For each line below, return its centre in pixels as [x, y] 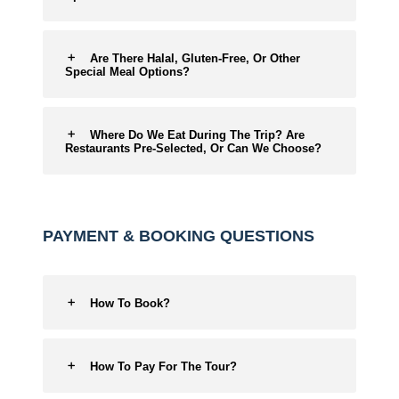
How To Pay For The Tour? [163, 366]
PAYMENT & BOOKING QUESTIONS [179, 236]
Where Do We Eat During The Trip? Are [197, 135]
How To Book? [130, 303]
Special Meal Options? [127, 72]
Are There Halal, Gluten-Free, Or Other [195, 58]
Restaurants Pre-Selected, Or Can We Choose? [193, 148]
